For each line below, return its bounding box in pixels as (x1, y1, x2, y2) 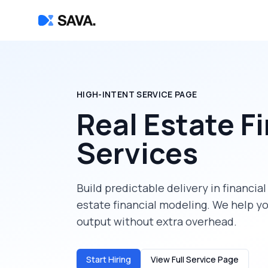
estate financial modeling (77, 197, 207, 212)
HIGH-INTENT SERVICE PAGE (77, 89, 197, 100)
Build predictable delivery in (77, 181, 223, 195)
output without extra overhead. (77, 214, 237, 229)
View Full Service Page (151, 254, 239, 265)
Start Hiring (86, 254, 131, 265)
